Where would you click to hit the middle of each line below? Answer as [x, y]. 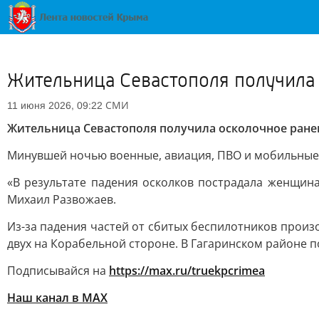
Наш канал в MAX [57, 298]
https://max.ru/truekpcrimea [187, 271]
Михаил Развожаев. [62, 199]
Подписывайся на [58, 271]
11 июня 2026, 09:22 [55, 105]
